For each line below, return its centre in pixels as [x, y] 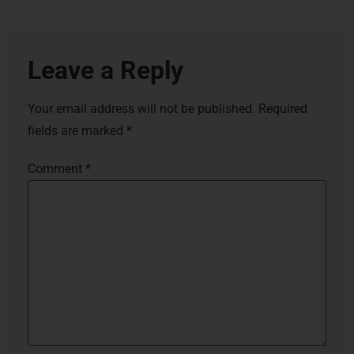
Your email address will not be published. [141, 108]
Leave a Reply [105, 70]
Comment [56, 169]
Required [283, 108]
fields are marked [77, 130]
